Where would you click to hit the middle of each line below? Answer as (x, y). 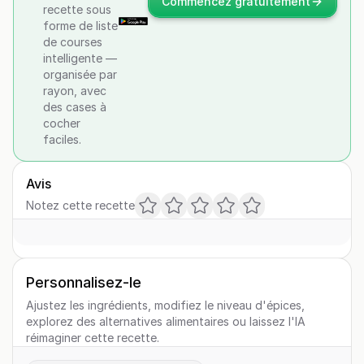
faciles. (62, 139)
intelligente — (80, 58)
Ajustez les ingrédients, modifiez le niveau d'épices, (165, 305)
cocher (62, 123)
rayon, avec (75, 91)
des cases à (75, 107)
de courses (73, 42)
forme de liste (80, 26)
